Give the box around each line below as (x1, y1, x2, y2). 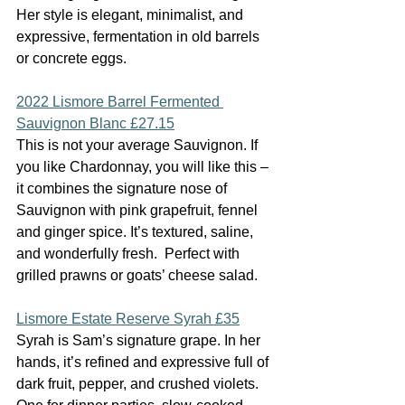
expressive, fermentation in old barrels (16, 29, 263, 44)
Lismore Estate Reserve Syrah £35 (16, 311, 240, 326)
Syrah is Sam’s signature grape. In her (16, 333, 264, 348)
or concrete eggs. (16, 51, 127, 66)
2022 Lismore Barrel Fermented (16, 94, 223, 109)
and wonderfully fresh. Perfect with (16, 246, 243, 261)
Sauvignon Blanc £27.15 (16, 116, 174, 131)
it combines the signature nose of (16, 181, 231, 196)
